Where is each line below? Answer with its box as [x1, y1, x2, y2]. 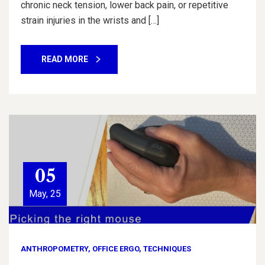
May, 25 [29, 188, 61, 200]
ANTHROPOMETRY [21, 244, 88, 254]
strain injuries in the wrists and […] [21, 15, 159, 27]
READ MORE [41, 54, 88, 64]
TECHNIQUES [143, 244, 191, 254]
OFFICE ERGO [92, 244, 139, 254]
